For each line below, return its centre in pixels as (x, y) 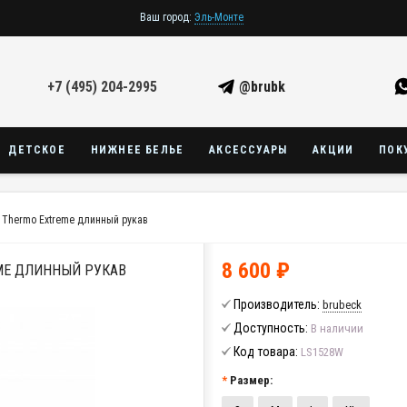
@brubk (260, 87)
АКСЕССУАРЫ (248, 150)
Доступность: (271, 328)
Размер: (251, 380)
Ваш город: (165, 17)
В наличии (337, 328)
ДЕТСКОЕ (37, 150)
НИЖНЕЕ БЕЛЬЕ (137, 150)
